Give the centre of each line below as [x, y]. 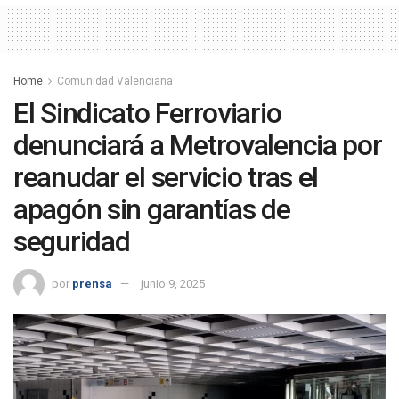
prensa [92, 284]
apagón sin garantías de [152, 210]
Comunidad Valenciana [115, 81]
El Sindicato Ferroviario [147, 114]
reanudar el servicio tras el [166, 178]
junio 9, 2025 [173, 284]
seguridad [72, 242]
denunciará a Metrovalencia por [198, 146]
